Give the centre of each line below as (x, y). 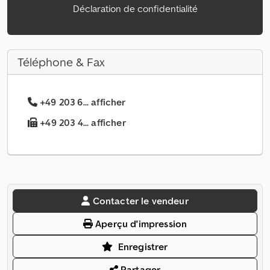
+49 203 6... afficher (83, 102)
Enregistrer (143, 247)
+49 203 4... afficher (82, 123)
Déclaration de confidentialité (135, 9)
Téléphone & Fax (61, 62)
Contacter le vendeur (140, 201)
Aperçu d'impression (140, 224)
